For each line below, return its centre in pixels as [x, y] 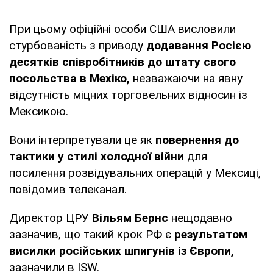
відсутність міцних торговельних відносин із [128, 95]
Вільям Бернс [130, 218]
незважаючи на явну [186, 79]
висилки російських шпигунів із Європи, [122, 251]
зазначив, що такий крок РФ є [92, 235]
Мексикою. [39, 112]
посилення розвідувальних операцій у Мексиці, [135, 173]
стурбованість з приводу [78, 46]
